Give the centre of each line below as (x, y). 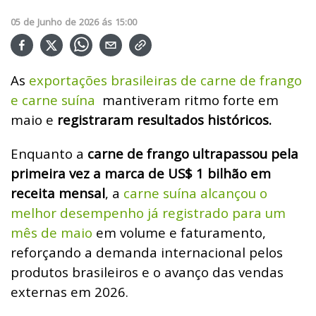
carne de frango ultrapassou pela (193, 153)
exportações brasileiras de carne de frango (164, 80)
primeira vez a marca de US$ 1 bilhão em (141, 173)
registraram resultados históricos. (164, 119)
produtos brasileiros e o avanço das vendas (147, 272)
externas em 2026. (69, 291)
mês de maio (51, 232)
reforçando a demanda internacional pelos (147, 252)
